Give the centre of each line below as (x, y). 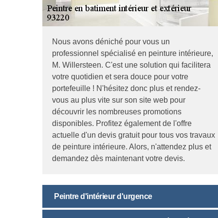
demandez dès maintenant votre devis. (118, 158)
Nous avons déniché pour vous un (111, 41)
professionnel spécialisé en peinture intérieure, (133, 53)
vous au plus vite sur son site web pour (119, 100)
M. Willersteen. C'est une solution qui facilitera (131, 65)
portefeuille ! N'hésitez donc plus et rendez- (126, 88)
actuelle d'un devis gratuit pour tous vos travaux (134, 135)
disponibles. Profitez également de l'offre (122, 123)
